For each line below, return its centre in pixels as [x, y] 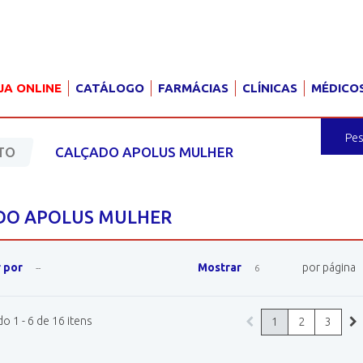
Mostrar [219, 267]
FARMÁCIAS [193, 88]
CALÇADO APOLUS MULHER [144, 152]
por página [329, 267]
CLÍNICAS [270, 88]
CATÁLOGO [110, 88]
